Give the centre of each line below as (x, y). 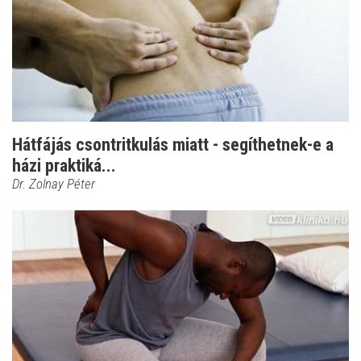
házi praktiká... (64, 166)
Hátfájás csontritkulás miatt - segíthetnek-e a (173, 145)
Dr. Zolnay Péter (54, 184)
